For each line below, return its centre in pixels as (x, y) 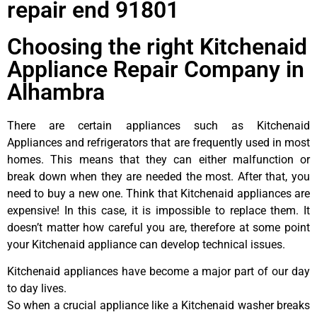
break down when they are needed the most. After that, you (158, 176)
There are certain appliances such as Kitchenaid (158, 125)
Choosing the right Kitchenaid (157, 46)
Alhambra (56, 92)
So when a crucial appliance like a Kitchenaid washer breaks (158, 306)
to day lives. (37, 289)
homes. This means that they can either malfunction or (158, 159)
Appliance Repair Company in (156, 69)
